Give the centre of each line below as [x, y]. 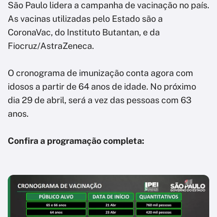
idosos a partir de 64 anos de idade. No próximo [102, 87]
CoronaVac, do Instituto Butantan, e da [84, 32]
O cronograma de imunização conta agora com [101, 73]
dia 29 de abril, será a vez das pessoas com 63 [100, 100]
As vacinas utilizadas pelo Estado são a [85, 19]
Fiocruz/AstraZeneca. [51, 46]
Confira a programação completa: [76, 141]
